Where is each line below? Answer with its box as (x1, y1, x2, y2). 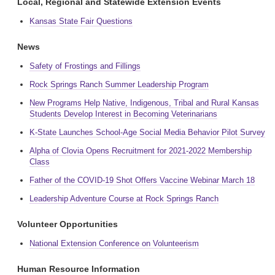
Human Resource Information (17, 264, 140, 274)
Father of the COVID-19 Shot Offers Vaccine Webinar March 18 (29, 176, 255, 185)
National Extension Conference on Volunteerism (29, 239, 199, 248)
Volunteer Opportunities (17, 219, 118, 229)
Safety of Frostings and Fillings (29, 61, 141, 71)
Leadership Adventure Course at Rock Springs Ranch (29, 194, 219, 203)
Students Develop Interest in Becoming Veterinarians (29, 109, 217, 118)
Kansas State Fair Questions (29, 17, 133, 26)
